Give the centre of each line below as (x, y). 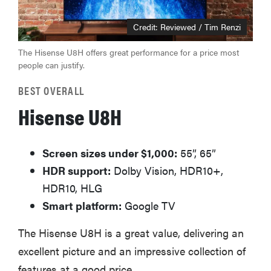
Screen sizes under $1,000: (110, 153)
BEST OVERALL (51, 91)
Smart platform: (82, 206)
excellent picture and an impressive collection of (132, 251)
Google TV (149, 206)
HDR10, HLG (72, 188)
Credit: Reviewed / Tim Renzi (187, 27)
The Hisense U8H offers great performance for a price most (129, 52)
